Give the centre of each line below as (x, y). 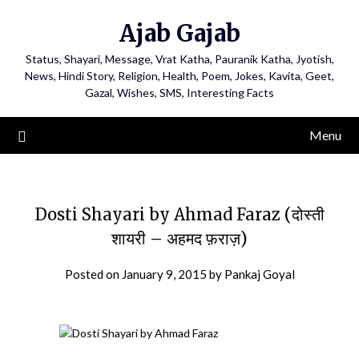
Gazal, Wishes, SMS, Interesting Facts (179, 93)
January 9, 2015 (164, 274)
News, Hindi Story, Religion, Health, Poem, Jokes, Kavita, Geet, (179, 76)
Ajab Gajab (179, 33)
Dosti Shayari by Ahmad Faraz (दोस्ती (179, 214)
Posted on (93, 274)
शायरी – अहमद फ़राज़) (179, 238)
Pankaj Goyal (259, 274)
